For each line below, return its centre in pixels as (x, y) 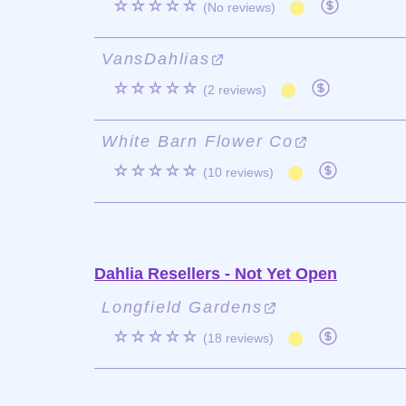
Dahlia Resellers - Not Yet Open (216, 274)
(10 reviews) (238, 172)
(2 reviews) (235, 90)
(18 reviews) (238, 338)
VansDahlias (156, 59)
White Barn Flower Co (198, 141)
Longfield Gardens (182, 307)
